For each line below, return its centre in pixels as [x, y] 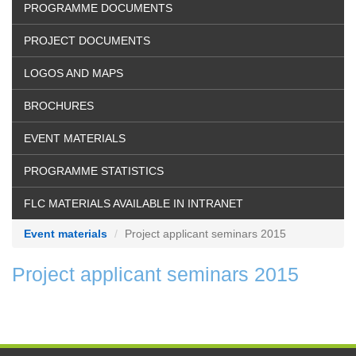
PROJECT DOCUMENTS [87, 40]
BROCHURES [59, 105]
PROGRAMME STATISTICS [94, 170]
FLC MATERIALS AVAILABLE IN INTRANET [133, 203]
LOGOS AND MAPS [74, 73]
